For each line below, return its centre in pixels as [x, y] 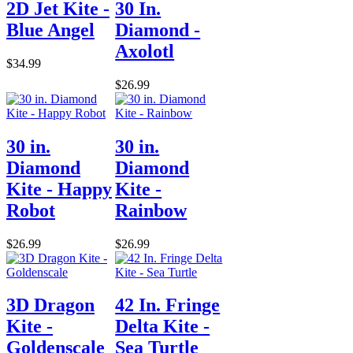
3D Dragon [50, 305]
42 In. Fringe [168, 305]
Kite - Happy [59, 189]
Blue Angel [50, 30]
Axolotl [145, 51]
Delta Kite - [163, 327]
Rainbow [151, 210]
